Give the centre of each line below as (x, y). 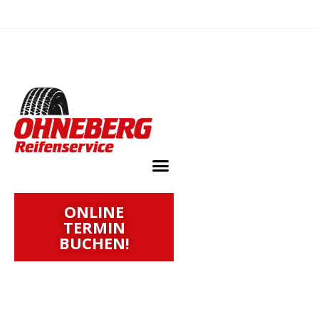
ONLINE (94, 212)
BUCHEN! (94, 243)
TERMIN (94, 228)
